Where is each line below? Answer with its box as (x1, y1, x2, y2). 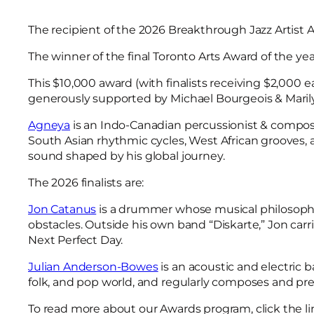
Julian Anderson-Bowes (28, 260, 158, 273)
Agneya (28, 118, 71, 132)
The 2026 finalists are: (28, 176, 144, 189)
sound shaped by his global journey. (28, 149, 225, 163)
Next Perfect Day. (28, 233, 123, 247)
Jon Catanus (28, 203, 97, 216)
